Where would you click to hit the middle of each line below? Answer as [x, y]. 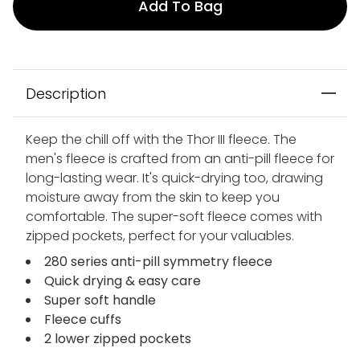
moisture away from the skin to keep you [153, 197]
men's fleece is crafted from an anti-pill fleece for [180, 158]
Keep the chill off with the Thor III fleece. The [161, 139]
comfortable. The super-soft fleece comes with [174, 216]
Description [66, 93]
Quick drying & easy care [123, 280]
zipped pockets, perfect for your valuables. [160, 235]
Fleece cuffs [83, 319]
